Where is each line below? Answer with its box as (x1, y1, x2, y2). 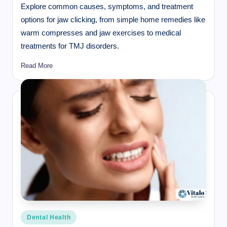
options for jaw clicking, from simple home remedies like (21, 15, 205, 24)
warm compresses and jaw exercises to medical (21, 28, 181, 37)
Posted (20, 211, 41, 219)
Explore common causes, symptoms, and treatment (21, 2, 193, 11)
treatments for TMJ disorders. (21, 41, 119, 50)
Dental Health (27, 213, 71, 221)
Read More (21, 62, 53, 70)
